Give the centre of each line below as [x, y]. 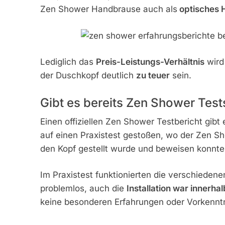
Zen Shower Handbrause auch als [108, 9]
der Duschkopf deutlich [88, 76]
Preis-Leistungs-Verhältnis [150, 62]
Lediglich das [68, 62]
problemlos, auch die [83, 189]
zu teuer [153, 76]
